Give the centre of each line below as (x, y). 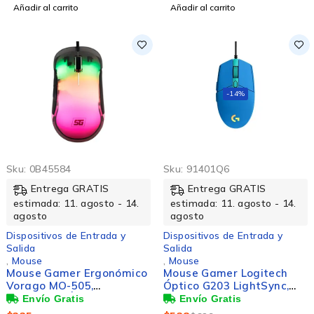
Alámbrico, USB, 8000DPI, (231, 298)
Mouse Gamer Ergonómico (77, 273)
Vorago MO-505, (50, 285)
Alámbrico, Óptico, (56, 298)
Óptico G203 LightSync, (226, 285)
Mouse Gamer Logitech (226, 273)
